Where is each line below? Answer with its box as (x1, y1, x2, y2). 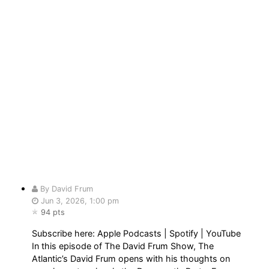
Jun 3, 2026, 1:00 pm (38, 196, 119, 206)
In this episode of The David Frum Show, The (32, 240, 214, 251)
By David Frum (38, 184, 94, 194)
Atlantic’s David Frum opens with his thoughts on (32, 253, 231, 264)
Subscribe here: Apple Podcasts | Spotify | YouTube (32, 228, 241, 238)
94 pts (41, 208, 65, 217)
